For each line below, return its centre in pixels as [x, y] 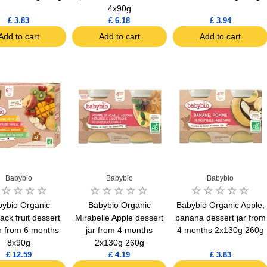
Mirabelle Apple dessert [119, 217]
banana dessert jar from [220, 217]
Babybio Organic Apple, [220, 205]
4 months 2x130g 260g [220, 230]
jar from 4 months [119, 230]
